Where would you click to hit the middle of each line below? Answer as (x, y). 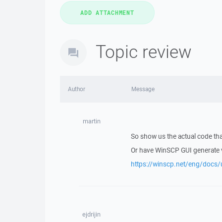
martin (91, 121)
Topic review (144, 51)
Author (77, 89)
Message (143, 89)
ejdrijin (92, 214)
